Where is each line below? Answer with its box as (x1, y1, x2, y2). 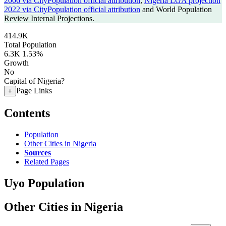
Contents (4, 106, 50, 120)
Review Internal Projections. (4, 14, 94, 23)
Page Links (16, 86, 52, 95)
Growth (4, 59, 29, 67)
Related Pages (24, 157, 69, 166)
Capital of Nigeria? (4, 77, 65, 85)
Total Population (4, 40, 56, 49)
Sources (24, 148, 51, 157)
